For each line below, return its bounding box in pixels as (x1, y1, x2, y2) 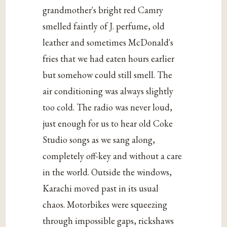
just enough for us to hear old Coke (43, 117, 173, 129)
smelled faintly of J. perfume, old (43, 20, 165, 32)
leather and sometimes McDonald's (43, 36, 174, 48)
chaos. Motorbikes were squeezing (43, 198, 168, 210)
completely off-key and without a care (43, 149, 182, 162)
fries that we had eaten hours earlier (43, 52, 175, 64)
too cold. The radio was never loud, (43, 101, 173, 113)
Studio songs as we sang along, (43, 133, 156, 145)
